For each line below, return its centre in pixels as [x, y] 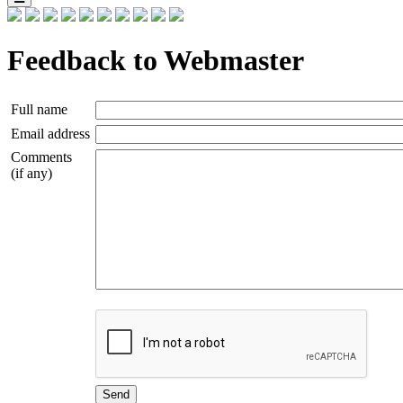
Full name [39, 109]
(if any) [31, 173]
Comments [41, 157]
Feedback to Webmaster [156, 61]
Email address [50, 133]
